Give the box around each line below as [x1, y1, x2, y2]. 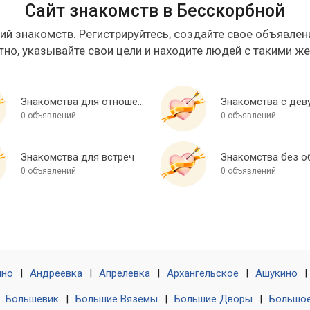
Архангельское [167, 267, 239, 280]
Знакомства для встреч [20, 151, 134, 164]
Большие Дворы [174, 293, 253, 306]
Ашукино [255, 267, 298, 280]
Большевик [6, 293, 59, 306]
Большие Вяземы [75, 293, 158, 306]
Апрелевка [99, 267, 150, 280]
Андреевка [30, 267, 82, 280]
